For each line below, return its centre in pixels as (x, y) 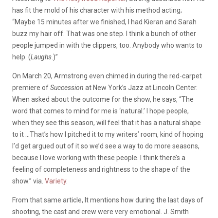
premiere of (31, 88)
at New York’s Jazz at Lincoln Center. (141, 88)
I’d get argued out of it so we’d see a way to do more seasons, (106, 146)
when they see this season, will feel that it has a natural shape (107, 123)
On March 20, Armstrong (50, 76)
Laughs (41, 57)
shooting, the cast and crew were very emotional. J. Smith (100, 212)
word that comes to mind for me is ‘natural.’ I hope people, (100, 111)
